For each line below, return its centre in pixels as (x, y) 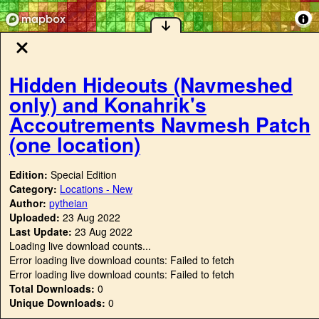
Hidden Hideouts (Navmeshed (151, 84)
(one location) (75, 144)
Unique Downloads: (57, 303)
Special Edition (84, 175)
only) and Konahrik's (108, 104)
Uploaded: (35, 218)
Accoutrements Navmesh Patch (160, 124)
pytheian (68, 203)
